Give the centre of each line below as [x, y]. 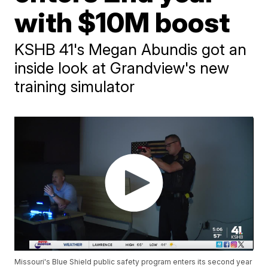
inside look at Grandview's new [122, 68]
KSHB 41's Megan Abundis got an [131, 49]
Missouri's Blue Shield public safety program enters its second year [133, 262]
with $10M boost [122, 22]
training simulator [75, 86]
